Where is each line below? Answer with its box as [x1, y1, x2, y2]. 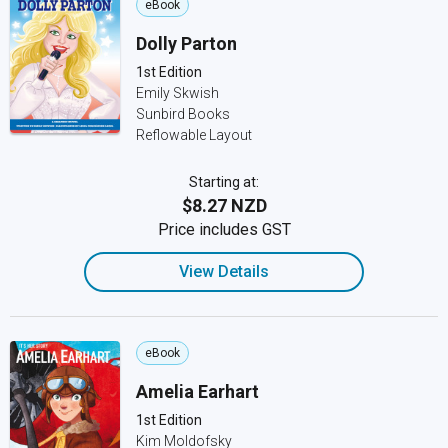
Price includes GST [157, 220, 291, 239]
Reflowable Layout [136, 127, 252, 143]
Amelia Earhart [136, 381, 259, 402]
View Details [179, 262, 269, 281]
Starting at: [189, 174, 259, 190]
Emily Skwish [136, 85, 219, 101]
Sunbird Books [136, 106, 230, 122]
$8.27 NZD [181, 195, 267, 216]
